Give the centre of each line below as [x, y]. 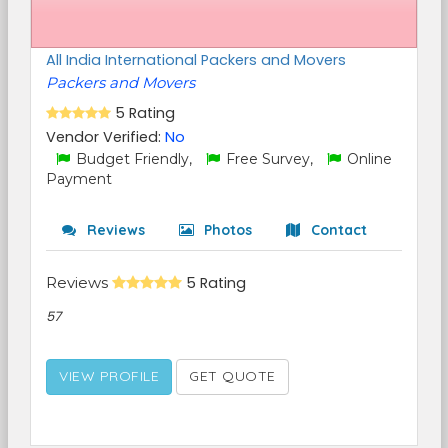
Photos [226, 230]
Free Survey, [269, 159]
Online [367, 159]
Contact [337, 230]
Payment [79, 179]
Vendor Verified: [105, 137]
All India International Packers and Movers [196, 60]
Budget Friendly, [134, 159]
